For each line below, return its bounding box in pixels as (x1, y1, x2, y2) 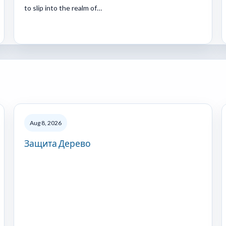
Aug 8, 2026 (30, 119, 62, 127)
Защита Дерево (24, 138, 91, 149)
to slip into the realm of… (24, 3, 102, 12)
